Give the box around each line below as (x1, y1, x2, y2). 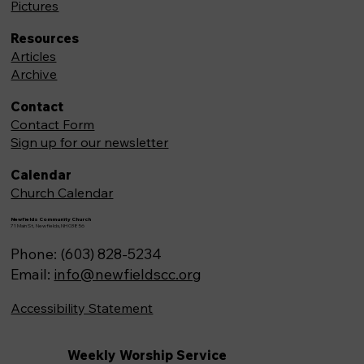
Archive (11, 66, 58, 83)
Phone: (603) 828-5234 (11, 244, 162, 263)
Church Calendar (11, 184, 114, 201)
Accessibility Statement (11, 299, 154, 316)
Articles (11, 48, 57, 65)
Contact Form (11, 116, 95, 133)
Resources (11, 30, 80, 47)
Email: (11, 264, 54, 284)
